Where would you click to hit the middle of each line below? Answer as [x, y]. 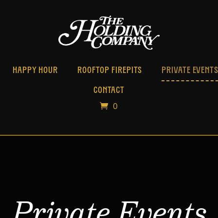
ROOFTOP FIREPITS [110, 71]
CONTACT [109, 91]
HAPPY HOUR [35, 71]
